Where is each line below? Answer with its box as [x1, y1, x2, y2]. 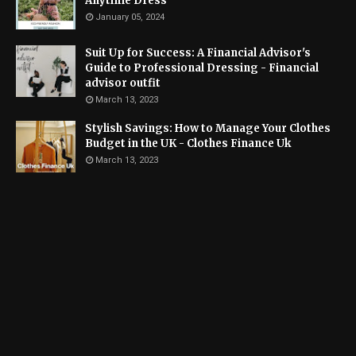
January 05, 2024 [95, 12, 164, 22]
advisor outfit [85, 76, 161, 90]
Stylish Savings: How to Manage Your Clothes [85, 122, 331, 135]
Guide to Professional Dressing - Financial [85, 61, 319, 75]
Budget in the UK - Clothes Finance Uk [85, 137, 291, 150]
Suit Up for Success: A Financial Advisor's [85, 46, 311, 60]
